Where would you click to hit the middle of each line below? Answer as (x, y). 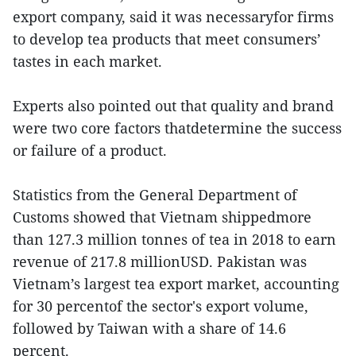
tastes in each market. (87, 61)
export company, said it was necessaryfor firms (173, 16)
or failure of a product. (90, 150)
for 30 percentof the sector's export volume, (161, 306)
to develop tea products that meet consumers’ (167, 39)
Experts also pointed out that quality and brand (173, 105)
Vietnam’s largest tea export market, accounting (176, 283)
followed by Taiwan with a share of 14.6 (149, 328)
